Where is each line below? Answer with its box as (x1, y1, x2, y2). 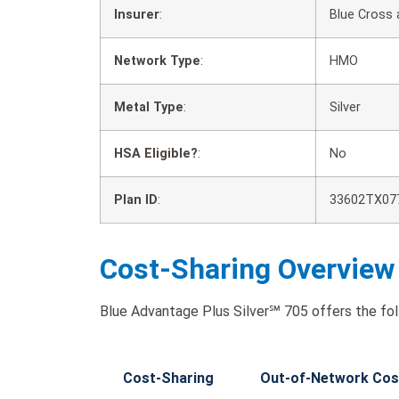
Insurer (114, 6, 159, 22)
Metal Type (114, 99, 183, 115)
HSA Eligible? (114, 145, 198, 161)
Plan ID (114, 191, 158, 208)
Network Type (114, 53, 200, 69)
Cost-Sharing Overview (100, 251, 395, 286)
